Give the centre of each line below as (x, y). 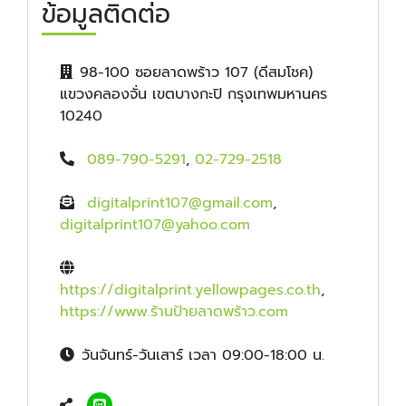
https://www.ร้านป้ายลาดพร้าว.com (174, 312)
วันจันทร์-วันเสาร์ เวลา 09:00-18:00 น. (203, 356)
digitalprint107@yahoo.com (155, 225)
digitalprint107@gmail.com (180, 203)
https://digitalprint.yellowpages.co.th (190, 290)
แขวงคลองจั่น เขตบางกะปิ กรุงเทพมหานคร (193, 95)
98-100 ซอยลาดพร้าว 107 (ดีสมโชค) (196, 73)
